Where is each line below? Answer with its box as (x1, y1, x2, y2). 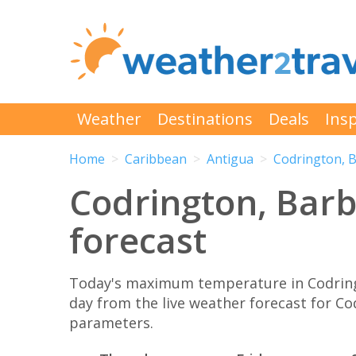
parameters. (69, 312, 153, 332)
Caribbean (125, 150, 187, 168)
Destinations (157, 108, 253, 130)
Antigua (207, 150, 253, 168)
